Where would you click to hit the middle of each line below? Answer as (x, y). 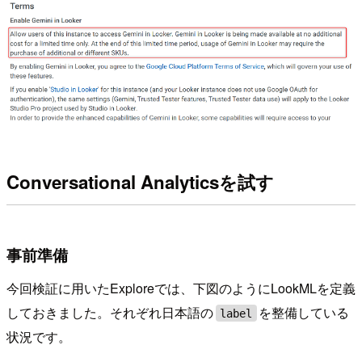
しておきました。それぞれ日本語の (110, 313)
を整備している (304, 313)
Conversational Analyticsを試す (140, 181)
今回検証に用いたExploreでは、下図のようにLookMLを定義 (181, 288)
